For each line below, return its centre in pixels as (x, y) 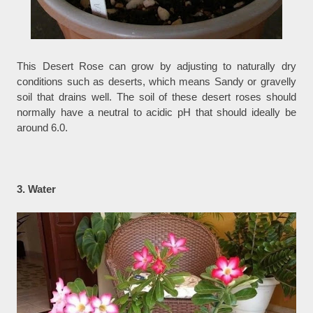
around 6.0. (43, 128)
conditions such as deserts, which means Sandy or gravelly (156, 82)
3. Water (38, 189)
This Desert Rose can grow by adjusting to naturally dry (156, 66)
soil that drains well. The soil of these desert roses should (156, 97)
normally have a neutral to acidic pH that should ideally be (156, 112)
